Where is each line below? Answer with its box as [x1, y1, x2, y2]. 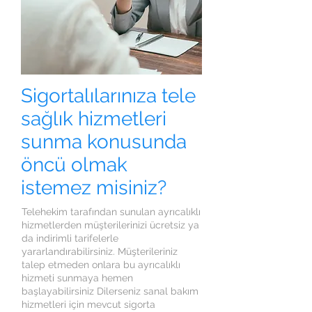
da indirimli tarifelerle [22, 233, 118, 244]
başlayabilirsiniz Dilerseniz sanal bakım [22, 286, 198, 297]
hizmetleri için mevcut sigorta [22, 299, 155, 310]
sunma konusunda [21, 130, 187, 153]
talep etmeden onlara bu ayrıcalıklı [22, 259, 180, 270]
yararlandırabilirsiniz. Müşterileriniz [22, 246, 178, 257]
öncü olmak [21, 153, 127, 176]
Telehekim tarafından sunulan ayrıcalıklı [22, 206, 201, 217]
